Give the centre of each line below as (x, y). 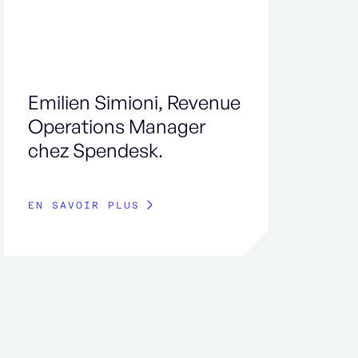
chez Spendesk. (96, 151)
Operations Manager (117, 127)
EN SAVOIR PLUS (84, 206)
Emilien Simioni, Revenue (135, 103)
